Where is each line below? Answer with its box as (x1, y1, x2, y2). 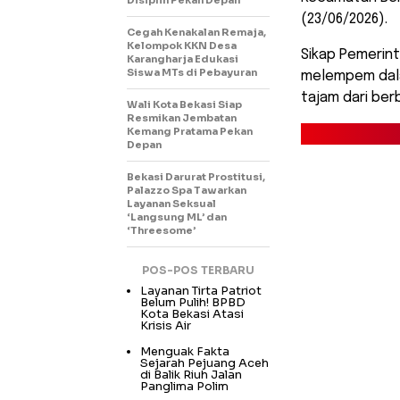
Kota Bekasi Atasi (140, 305, 244, 321)
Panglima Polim (140, 378, 229, 394)
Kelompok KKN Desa (127, 38, 237, 52)
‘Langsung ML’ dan (127, 210, 227, 223)
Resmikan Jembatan (127, 111, 237, 124)
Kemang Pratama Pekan (127, 124, 253, 137)
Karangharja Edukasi (127, 52, 238, 65)
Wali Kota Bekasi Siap (127, 97, 242, 111)
